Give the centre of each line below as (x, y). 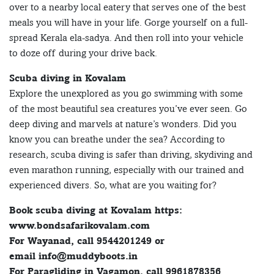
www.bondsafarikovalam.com (80, 226)
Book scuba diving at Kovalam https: (96, 210)
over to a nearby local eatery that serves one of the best (128, 7)
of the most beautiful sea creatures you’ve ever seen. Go (128, 109)
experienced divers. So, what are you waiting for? (113, 185)
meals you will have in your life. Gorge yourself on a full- (128, 23)
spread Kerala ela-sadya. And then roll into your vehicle (126, 38)
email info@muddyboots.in (73, 256)
